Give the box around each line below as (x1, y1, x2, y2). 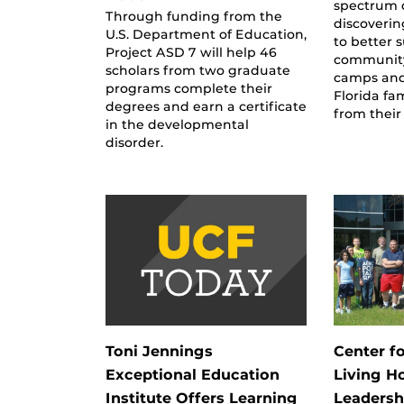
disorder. (106, 134, 163, 150)
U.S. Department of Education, (106, 26, 307, 41)
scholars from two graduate (106, 62, 290, 78)
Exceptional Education (106, 365, 280, 383)
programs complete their (106, 80, 272, 96)
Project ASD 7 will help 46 (106, 44, 277, 60)
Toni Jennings (106, 342, 213, 360)
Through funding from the (106, 8, 282, 23)
